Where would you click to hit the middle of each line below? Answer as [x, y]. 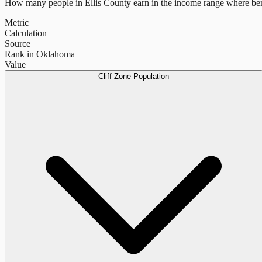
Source [18, 43]
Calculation [26, 33]
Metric [17, 22]
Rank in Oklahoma [40, 54]
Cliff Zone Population [134, 76]
